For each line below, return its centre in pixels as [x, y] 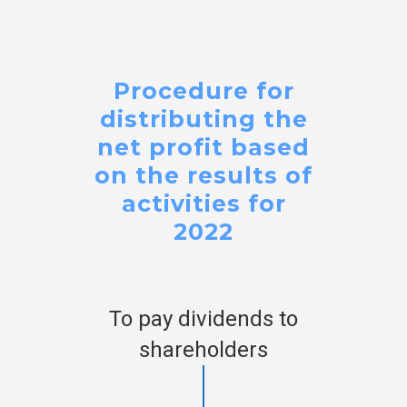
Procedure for [203, 90]
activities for [203, 203]
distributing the [203, 119]
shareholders [203, 349]
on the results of [203, 175]
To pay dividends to [203, 318]
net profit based [203, 147]
